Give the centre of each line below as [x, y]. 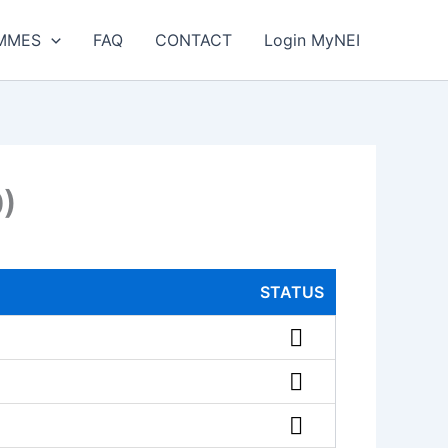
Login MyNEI [312, 40]
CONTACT [193, 40]
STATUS [292, 292]
